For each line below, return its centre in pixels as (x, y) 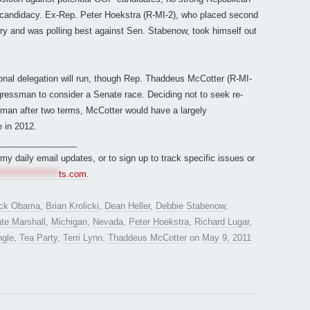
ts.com (73, 174)
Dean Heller (127, 206)
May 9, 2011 (227, 238)
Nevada (108, 222)
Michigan (69, 222)
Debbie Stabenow (190, 206)
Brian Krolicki (72, 206)
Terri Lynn (83, 238)
